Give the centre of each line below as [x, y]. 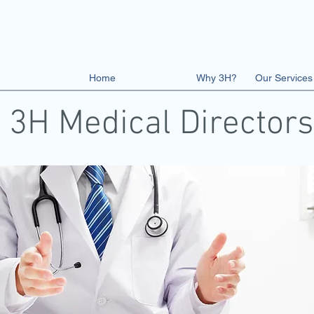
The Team [156, 78]
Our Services [284, 78]
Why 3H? [217, 78]
